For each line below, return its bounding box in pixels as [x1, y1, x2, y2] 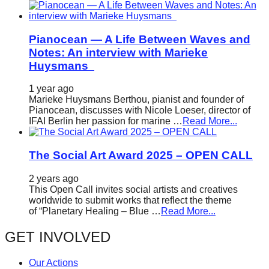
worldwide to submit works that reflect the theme [29, 195, 232, 205]
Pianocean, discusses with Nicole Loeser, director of [29, 105, 250, 116]
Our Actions [29, 257, 78, 268]
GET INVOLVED [5, 228, 110, 245]
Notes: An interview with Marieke [29, 46, 208, 59]
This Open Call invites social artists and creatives [29, 184, 238, 195]
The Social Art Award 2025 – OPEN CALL [29, 149, 253, 162]
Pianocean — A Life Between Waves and [29, 32, 250, 46]
